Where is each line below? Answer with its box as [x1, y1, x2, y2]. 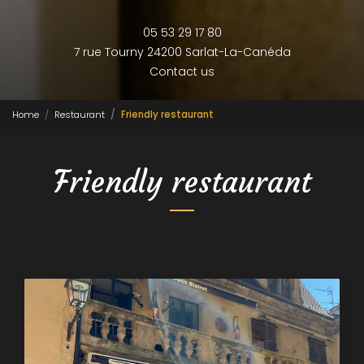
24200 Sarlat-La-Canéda [146, 43, 291, 60]
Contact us [149, 63, 214, 80]
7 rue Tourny [73, 43, 147, 60]
